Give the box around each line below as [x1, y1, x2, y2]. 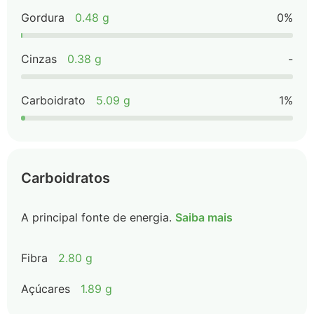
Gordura [21, 11, 64, 25]
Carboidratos [21, 170, 110, 186]
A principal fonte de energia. [21, 210, 172, 224]
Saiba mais [175, 210, 233, 224]
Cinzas [21, 52, 57, 66]
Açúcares [21, 282, 70, 296]
